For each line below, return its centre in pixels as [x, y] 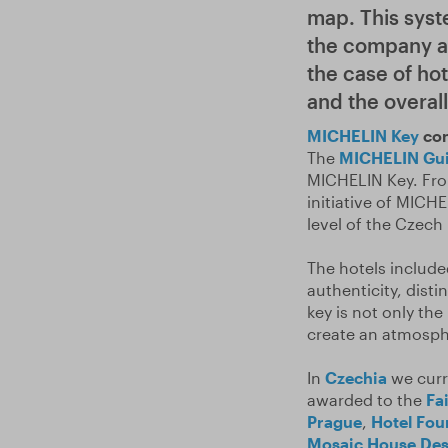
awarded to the [366, 399]
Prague [334, 421]
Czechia [355, 377]
